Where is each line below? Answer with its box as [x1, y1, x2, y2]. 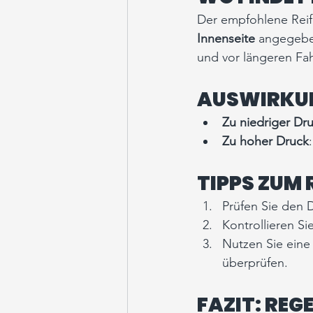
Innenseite [197, 31, 255, 46]
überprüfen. [222, 255, 288, 270]
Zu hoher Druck [222, 133, 309, 149]
